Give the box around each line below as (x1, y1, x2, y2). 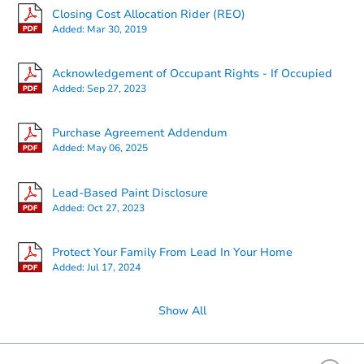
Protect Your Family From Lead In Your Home (52, 245, 292, 261)
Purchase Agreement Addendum (52, 125, 227, 141)
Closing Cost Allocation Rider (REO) (52, 6, 245, 22)
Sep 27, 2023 (87, 82, 146, 96)
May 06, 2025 (87, 141, 148, 155)
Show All (158, 302, 206, 318)
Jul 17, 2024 (87, 261, 141, 275)
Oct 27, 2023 (87, 201, 145, 214)
